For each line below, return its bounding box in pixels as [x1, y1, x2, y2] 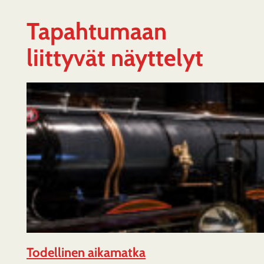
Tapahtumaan [27, 16, 167, 45]
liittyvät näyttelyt [27, 43, 203, 72]
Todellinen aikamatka [27, 245, 146, 260]
